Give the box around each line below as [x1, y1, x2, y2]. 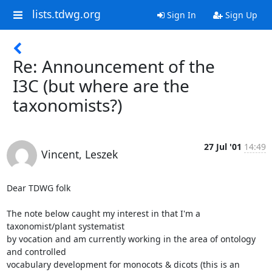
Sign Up [222, 9, 257, 21]
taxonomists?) [13, 93, 122, 117]
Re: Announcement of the [13, 55, 215, 78]
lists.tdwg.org [32, 7, 101, 22]
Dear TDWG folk [6, 182, 70, 194]
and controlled [6, 246, 66, 257]
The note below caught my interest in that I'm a [6, 208, 200, 219]
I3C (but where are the [13, 74, 189, 97]
